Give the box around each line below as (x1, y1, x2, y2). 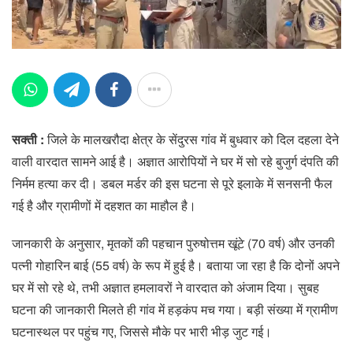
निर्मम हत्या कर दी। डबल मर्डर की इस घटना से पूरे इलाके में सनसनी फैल (12, 174, 333, 193)
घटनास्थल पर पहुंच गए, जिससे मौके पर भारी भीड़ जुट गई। (12, 322, 272, 341)
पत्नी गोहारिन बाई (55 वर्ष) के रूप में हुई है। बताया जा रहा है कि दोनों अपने (12, 256, 340, 275)
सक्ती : (12, 130, 47, 149)
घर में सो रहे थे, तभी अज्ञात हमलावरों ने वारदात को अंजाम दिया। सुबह (12, 278, 319, 297)
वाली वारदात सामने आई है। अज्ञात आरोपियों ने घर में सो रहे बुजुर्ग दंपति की (12, 152, 339, 171)
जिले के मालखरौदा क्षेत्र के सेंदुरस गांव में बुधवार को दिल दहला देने (47, 130, 339, 149)
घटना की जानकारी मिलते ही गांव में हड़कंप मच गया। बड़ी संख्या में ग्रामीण (12, 300, 338, 319)
